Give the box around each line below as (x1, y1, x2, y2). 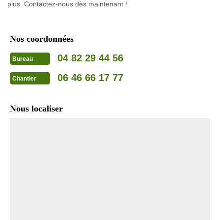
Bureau (12, 55, 33, 62)
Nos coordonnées (10, 33, 74, 44)
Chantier (12, 75, 36, 82)
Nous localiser (10, 103, 63, 113)
